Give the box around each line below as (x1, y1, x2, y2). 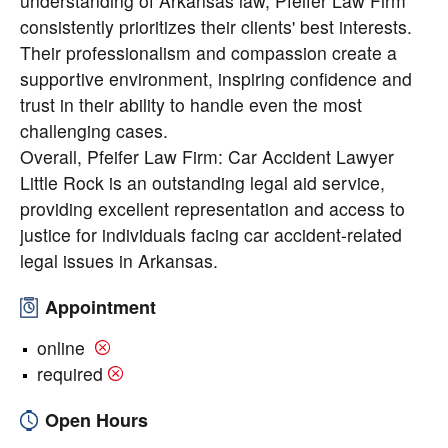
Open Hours (45, 407, 148, 433)
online (37, 335, 90, 360)
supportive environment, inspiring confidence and (20, 66, 412, 91)
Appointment (45, 294, 156, 320)
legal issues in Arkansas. (20, 248, 218, 273)
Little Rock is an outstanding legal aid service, (20, 170, 385, 195)
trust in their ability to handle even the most (20, 92, 362, 117)
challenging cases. (20, 118, 168, 143)
